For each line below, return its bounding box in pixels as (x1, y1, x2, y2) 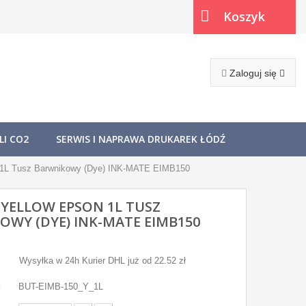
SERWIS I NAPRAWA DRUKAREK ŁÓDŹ (56, 133, 225, 145)
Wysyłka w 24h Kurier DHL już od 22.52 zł (19, 255, 186, 266)
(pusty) (200, 44, 240, 58)
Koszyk (223, 8, 265, 25)
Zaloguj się (229, 68, 279, 79)
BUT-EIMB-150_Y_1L (18, 281, 103, 292)
